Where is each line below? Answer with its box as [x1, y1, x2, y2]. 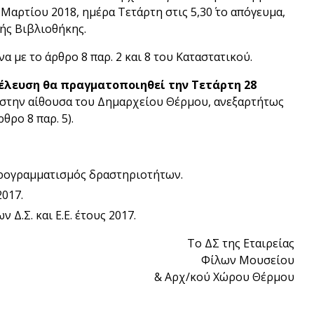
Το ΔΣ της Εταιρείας [186, 235, 294, 251]
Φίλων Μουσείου [200, 252, 294, 268]
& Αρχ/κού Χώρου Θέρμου [153, 269, 294, 285]
